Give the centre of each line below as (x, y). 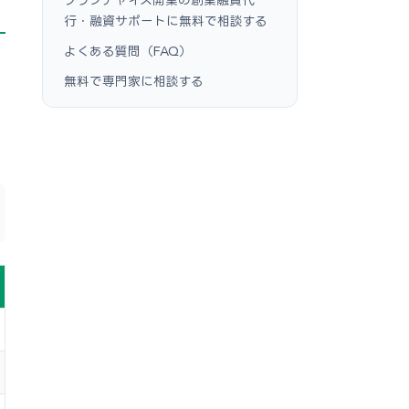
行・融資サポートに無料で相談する (166, 21)
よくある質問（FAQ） (128, 51)
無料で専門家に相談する (134, 81)
